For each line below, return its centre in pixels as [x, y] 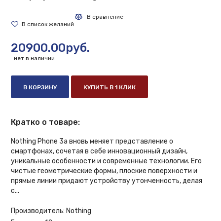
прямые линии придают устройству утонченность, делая [107, 181]
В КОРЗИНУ [40, 87]
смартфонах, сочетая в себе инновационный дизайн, [99, 151]
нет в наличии [34, 58]
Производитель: [38, 211]
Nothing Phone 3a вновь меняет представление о [92, 141]
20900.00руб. [51, 48]
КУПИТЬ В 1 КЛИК [110, 87]
